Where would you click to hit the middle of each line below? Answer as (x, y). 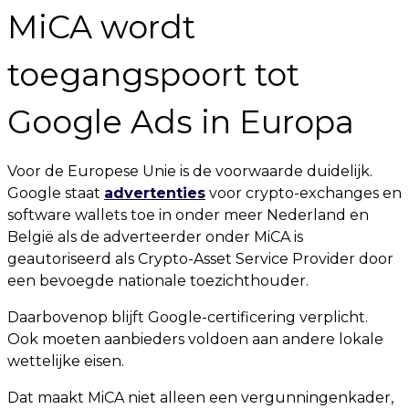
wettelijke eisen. (66, 361)
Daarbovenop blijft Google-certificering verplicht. (188, 317)
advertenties (155, 193)
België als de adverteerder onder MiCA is (155, 237)
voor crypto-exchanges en (304, 193)
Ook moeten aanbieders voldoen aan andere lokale (195, 339)
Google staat (56, 193)
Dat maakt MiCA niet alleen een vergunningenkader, (200, 398)
